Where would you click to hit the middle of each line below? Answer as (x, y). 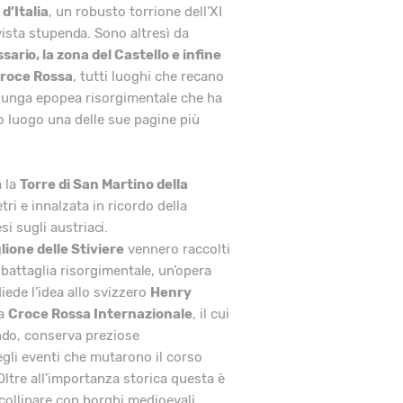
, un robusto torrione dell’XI (135, 12)
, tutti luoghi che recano (148, 77)
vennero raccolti (177, 250)
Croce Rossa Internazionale (100, 314)
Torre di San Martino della (103, 185)
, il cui (210, 314)
